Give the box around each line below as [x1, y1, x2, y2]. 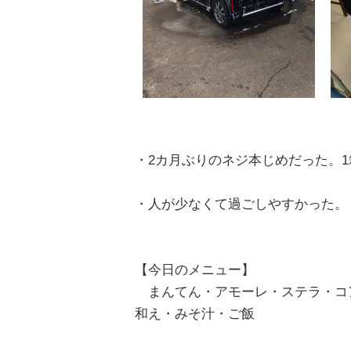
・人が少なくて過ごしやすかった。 [135, 197, 348, 212]
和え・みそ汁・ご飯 [135, 306, 255, 322]
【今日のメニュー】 [135, 262, 255, 278]
